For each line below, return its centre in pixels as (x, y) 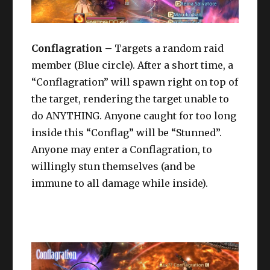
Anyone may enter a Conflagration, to (122, 150)
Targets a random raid (168, 49)
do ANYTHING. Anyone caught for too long (134, 116)
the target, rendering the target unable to (130, 99)
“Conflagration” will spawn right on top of (135, 82)
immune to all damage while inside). (120, 184)
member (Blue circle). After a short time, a (133, 65)
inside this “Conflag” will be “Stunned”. (127, 133)
